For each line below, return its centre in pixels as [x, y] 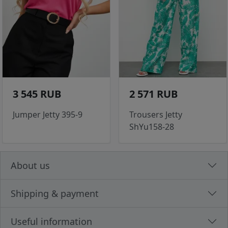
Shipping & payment [55, 194]
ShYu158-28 [152, 127]
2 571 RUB [153, 94]
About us [30, 166]
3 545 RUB [37, 94]
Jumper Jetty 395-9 [48, 115]
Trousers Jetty [156, 115]
